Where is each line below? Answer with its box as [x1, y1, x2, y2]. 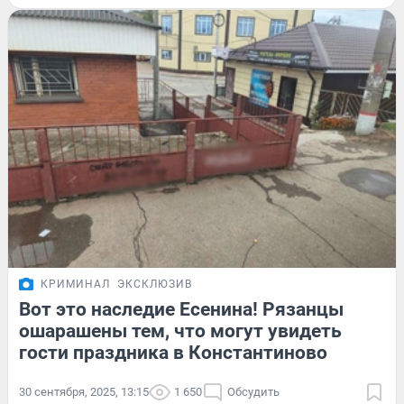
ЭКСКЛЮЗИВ [117, 278, 192, 291]
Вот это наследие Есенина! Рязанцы [19, 298, 344, 321]
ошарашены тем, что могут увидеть [19, 320, 342, 343]
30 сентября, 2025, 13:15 [19, 385, 149, 399]
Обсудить [227, 385, 280, 399]
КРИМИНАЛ [41, 278, 110, 291]
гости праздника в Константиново [19, 342, 327, 364]
